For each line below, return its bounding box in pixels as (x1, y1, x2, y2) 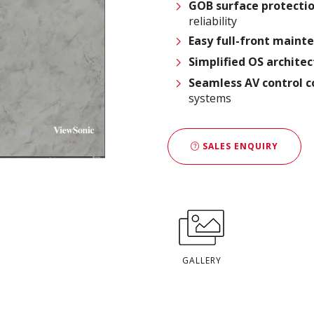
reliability (189, 13, 237, 29)
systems (189, 90, 231, 106)
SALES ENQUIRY (200, 140, 278, 153)
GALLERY (182, 254, 221, 266)
